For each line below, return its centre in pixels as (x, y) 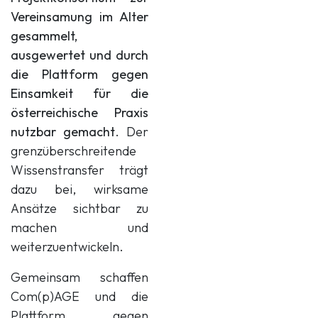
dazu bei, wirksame (79, 190)
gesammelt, (44, 36)
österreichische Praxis (79, 113)
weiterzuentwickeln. (67, 247)
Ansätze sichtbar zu (79, 209)
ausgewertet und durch (79, 55)
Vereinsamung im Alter (79, 17)
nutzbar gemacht (63, 132)
